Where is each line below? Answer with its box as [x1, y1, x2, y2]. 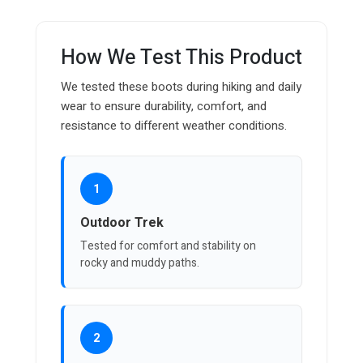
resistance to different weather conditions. [61, 117, 287, 135]
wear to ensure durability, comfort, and [61, 97, 267, 116]
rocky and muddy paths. [80, 254, 199, 272]
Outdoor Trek [80, 213, 164, 233]
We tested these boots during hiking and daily [61, 78, 301, 96]
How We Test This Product [61, 43, 302, 74]
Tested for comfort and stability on [80, 237, 256, 255]
